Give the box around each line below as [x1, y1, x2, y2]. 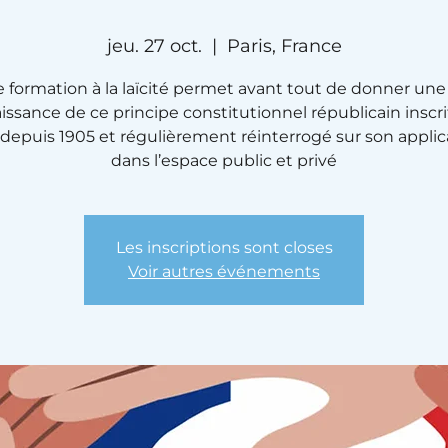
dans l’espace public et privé [111, 151, 337, 170]
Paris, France [226, 35, 342, 57]
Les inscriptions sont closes [115, 238, 333, 257]
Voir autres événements [128, 262, 320, 281]
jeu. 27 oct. [106, 35, 202, 57]
